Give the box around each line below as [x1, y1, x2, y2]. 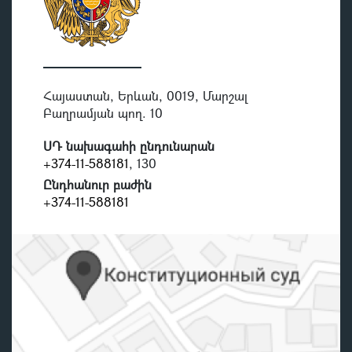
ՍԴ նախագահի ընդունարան [43, 137, 214, 154]
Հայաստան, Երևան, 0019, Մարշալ [43, 86, 247, 104]
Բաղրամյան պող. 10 [43, 104, 163, 121]
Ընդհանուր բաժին [43, 175, 152, 192]
